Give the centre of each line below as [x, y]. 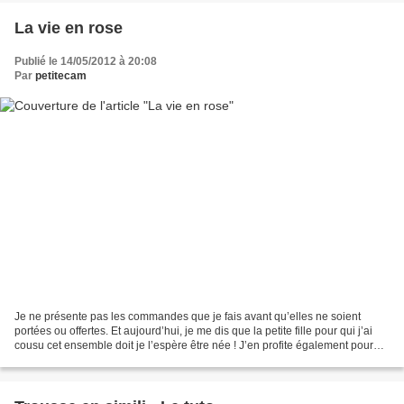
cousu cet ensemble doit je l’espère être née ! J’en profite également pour [194, 346]
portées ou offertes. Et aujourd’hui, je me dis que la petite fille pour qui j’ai [193, 331]
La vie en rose [69, 28]
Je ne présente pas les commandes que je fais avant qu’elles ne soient [188, 317]
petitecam [61, 75]
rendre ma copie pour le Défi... [88, 360]
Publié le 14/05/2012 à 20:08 [86, 61]
